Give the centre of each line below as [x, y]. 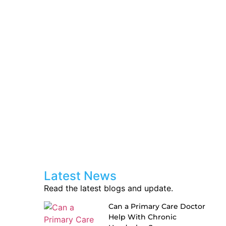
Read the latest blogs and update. [108, 188]
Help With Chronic [143, 217]
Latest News [80, 176]
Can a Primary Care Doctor [157, 207]
